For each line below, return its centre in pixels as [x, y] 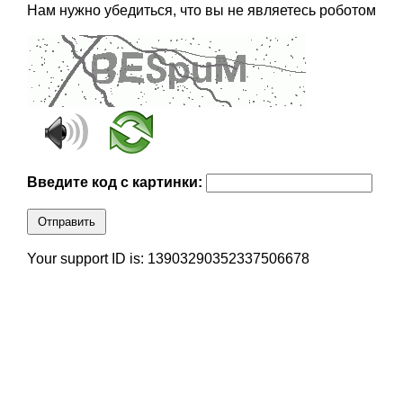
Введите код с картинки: [116, 183]
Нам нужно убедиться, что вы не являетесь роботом [201, 11]
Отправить [66, 222]
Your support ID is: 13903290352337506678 [168, 259]
